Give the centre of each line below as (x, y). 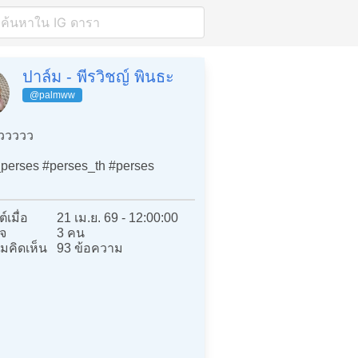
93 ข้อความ (90, 248)
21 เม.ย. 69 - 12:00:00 (118, 217)
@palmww (52, 95)
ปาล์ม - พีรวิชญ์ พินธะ (98, 77)
